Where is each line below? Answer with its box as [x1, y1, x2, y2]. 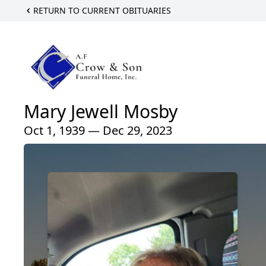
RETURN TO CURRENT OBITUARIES [33, 5, 171, 16]
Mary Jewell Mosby [24, 99, 178, 123]
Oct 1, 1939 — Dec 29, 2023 [24, 122, 172, 138]
